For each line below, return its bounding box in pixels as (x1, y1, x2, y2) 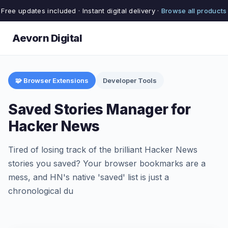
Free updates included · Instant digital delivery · (1, 7, 161, 15)
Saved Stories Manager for (8, 101, 191, 118)
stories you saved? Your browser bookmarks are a (8, 158, 206, 168)
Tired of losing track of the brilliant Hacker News (8, 145, 197, 155)
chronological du (8, 186, 73, 196)
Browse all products (161, 7, 227, 15)
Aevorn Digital (12, 32, 82, 44)
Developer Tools (103, 76, 157, 84)
